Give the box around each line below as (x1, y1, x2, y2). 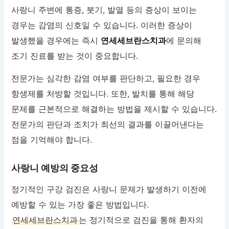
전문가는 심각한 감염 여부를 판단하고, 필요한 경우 (11, 73, 201, 84)
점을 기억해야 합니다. (11, 134, 93, 145)
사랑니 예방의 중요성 (11, 163, 99, 174)
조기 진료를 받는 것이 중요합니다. (11, 51, 139, 61)
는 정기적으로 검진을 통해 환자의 (79, 215, 204, 225)
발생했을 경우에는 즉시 (11, 35, 101, 46)
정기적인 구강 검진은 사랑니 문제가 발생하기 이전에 (11, 184, 207, 195)
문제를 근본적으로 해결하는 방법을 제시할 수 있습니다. (11, 104, 217, 114)
